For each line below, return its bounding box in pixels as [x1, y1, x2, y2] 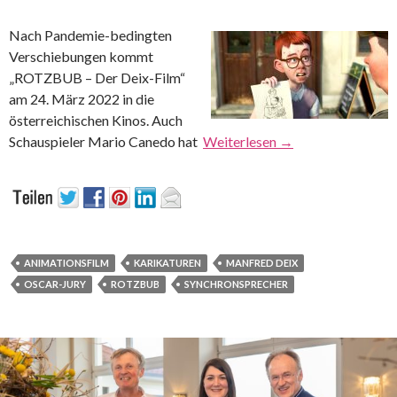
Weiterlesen [203, 133, 279, 151]
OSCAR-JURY [24, 278, 86, 291]
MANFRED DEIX [226, 257, 298, 269]
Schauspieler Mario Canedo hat [9, 133, 203, 151]
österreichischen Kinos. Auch [9, 112, 183, 129]
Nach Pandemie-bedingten [9, 27, 172, 44]
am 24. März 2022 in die [9, 90, 154, 108]
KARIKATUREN [134, 257, 201, 269]
